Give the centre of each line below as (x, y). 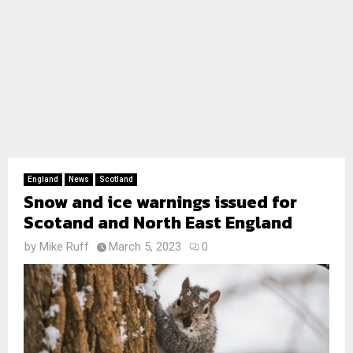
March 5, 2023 (145, 247)
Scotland (116, 179)
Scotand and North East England (158, 223)
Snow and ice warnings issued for (160, 202)
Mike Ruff (64, 247)
